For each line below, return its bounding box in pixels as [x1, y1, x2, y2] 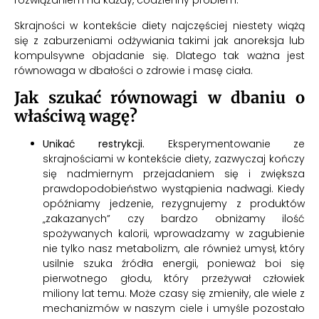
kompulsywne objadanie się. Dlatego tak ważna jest [14, 48, 305, 63]
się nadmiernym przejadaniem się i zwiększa [43, 167, 305, 182]
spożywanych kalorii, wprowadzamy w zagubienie [43, 226, 305, 241]
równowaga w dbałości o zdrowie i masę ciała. [14, 63, 253, 78]
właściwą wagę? [14, 106, 137, 127]
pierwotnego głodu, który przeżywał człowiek [43, 271, 305, 286]
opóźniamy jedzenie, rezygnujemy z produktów [43, 197, 305, 211]
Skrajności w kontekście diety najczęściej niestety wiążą [14, 18, 305, 33]
